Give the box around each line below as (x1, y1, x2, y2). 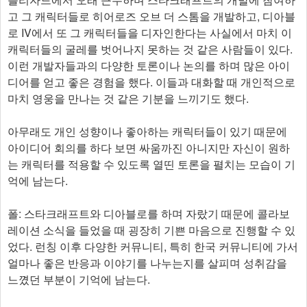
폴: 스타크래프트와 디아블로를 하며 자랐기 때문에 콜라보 (8, 205, 290, 221)
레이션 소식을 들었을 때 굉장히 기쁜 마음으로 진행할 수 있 (8, 221, 295, 238)
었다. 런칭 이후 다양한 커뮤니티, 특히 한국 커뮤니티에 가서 (8, 238, 298, 254)
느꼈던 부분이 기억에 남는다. (8, 271, 150, 287)
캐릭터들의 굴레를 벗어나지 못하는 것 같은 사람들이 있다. (8, 40, 293, 57)
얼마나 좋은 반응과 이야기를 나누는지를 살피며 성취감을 (8, 254, 287, 271)
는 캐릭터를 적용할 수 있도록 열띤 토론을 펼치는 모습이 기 (8, 156, 295, 172)
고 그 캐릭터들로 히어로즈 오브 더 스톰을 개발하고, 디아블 (8, 8, 295, 24)
